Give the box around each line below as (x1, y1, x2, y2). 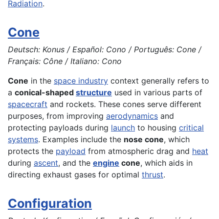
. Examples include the (38, 134, 124, 145)
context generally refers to (108, 76, 209, 86)
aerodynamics (106, 111, 158, 121)
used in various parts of (112, 88, 202, 98)
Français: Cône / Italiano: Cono (8, 56, 122, 66)
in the (28, 76, 54, 86)
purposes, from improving (8, 111, 106, 121)
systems (8, 134, 38, 145)
